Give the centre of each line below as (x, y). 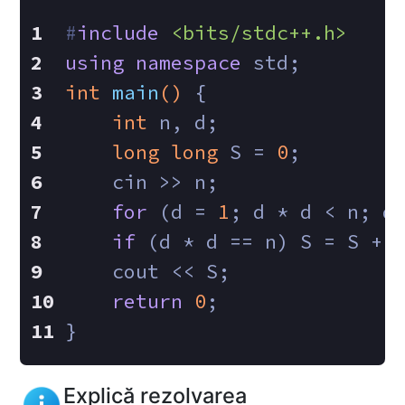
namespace (189, 62)
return (148, 301)
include (118, 33)
